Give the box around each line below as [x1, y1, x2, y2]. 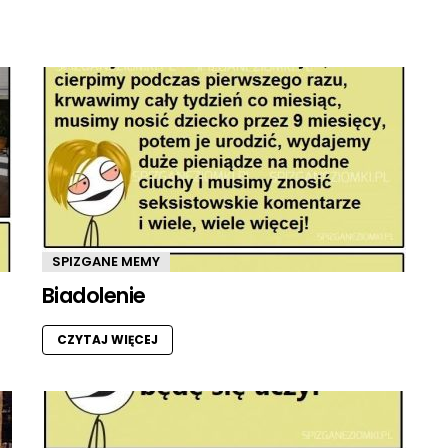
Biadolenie [42, 281, 146, 311]
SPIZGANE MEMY [52, 252, 160, 272]
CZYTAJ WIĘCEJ [57, 331, 158, 349]
